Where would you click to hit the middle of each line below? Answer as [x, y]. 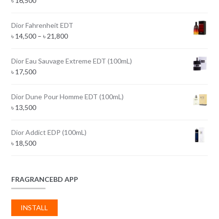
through [80, 68]
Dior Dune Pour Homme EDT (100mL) [67, 97]
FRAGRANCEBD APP [44, 179]
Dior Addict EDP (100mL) [49, 132]
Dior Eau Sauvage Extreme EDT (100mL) [71, 61]
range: [77, 46]
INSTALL [34, 208]
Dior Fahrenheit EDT [42, 25]
